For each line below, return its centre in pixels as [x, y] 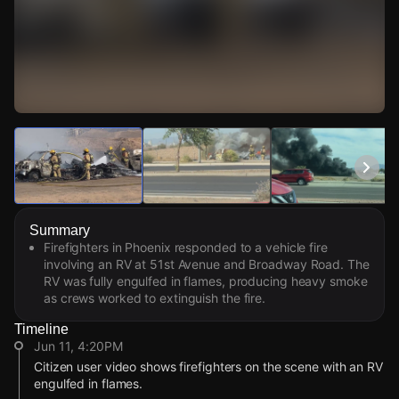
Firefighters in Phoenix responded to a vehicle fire [186, 247]
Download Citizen [81, 151]
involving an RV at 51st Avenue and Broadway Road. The [207, 264]
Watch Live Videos [81, 126]
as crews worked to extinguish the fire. [155, 297]
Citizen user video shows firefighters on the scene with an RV [208, 366]
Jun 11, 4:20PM [78, 346]
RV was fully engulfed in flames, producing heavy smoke [206, 281]
